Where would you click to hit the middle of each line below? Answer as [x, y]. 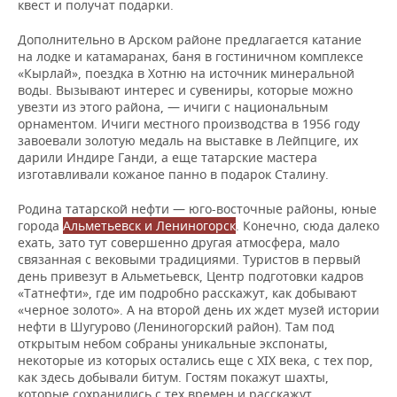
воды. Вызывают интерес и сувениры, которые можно [185, 90]
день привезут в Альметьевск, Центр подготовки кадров [191, 276]
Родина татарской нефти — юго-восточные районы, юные [197, 209]
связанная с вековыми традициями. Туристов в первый [189, 260]
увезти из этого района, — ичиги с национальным [173, 107]
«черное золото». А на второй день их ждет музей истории [198, 310]
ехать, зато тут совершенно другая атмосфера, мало [179, 243]
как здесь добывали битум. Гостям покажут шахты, [173, 378]
